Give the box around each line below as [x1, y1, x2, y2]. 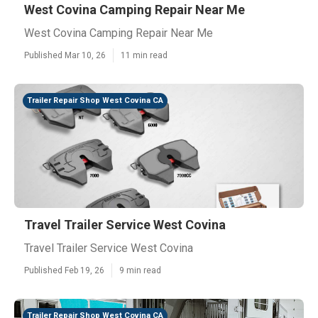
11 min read [121, 50, 168, 60]
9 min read [119, 265, 161, 275]
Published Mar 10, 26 [24, 50, 106, 60]
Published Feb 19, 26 [24, 265, 104, 275]
